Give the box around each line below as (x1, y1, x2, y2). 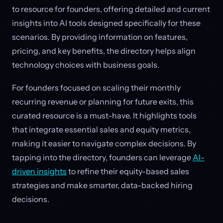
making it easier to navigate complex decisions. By (12, 138, 196, 148)
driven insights (12, 166, 67, 176)
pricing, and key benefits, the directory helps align (12, 46, 196, 56)
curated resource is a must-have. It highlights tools (12, 110, 197, 120)
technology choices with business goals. (12, 60, 159, 70)
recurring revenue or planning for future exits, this (12, 96, 194, 107)
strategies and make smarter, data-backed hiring (12, 180, 193, 190)
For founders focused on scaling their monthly (12, 82, 181, 93)
